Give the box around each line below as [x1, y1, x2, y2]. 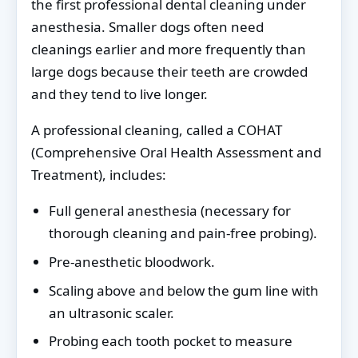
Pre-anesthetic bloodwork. [49, 252, 215, 271]
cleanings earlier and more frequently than [31, 40, 306, 59]
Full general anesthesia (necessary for [49, 201, 291, 221]
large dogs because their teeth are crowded [31, 62, 308, 82]
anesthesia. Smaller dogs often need [31, 18, 264, 37]
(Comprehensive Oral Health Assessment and [31, 143, 321, 162]
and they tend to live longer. [31, 85, 208, 104]
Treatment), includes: [31, 165, 166, 185]
